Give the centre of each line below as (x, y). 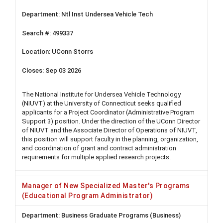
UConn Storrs (72, 52)
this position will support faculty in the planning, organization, (110, 139)
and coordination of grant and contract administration (99, 148)
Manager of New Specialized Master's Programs (106, 186)
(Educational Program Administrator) (88, 196)
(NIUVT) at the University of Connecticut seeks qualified (102, 103)
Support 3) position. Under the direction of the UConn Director (111, 121)
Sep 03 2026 (63, 70)
